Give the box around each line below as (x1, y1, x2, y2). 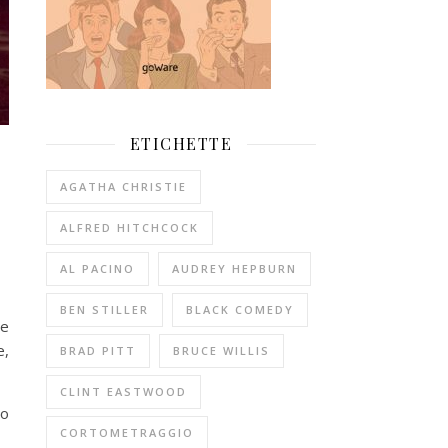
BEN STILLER (60, 302, 149, 317)
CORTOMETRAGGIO (60, 425, 194, 440)
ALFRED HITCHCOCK (60, 220, 199, 235)
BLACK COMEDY (186, 302, 294, 317)
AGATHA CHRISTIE (60, 179, 187, 194)
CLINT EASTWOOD (60, 384, 187, 399)
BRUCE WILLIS (173, 343, 270, 358)
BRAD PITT (60, 343, 136, 358)
